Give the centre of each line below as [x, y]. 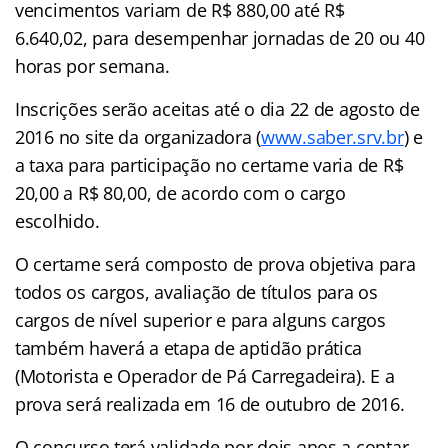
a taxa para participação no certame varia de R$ [209, 164]
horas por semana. [92, 65]
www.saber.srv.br [332, 136]
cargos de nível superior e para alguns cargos [200, 319]
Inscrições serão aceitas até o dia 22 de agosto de [217, 108]
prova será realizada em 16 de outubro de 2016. [210, 403]
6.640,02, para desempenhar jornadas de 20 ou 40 [220, 37]
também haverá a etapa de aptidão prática [189, 347]
